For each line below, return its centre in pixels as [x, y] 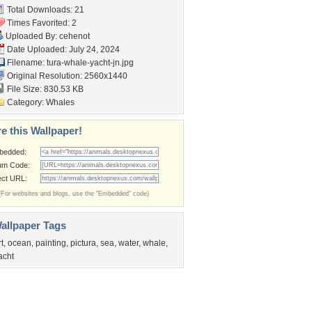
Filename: [26, 63]
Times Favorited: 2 [41, 23]
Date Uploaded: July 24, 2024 [62, 49]
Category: [25, 102]
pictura [83, 243]
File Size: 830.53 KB [44, 89]
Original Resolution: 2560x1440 [66, 76]
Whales [60, 102]
